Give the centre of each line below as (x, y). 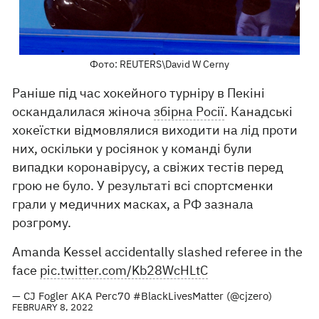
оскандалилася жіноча (83, 112)
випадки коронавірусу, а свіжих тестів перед (148, 167)
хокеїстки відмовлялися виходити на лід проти (155, 130)
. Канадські (259, 112)
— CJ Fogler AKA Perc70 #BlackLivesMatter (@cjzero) (142, 296)
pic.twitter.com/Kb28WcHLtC (124, 271)
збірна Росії (189, 112)
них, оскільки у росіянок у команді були (132, 149)
